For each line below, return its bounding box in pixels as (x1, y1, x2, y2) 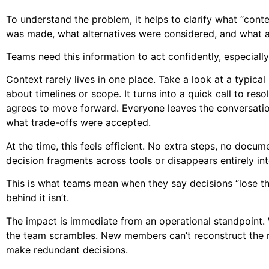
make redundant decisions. (6, 243, 128, 256)
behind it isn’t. (6, 192, 69, 204)
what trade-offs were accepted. (6, 116, 151, 129)
